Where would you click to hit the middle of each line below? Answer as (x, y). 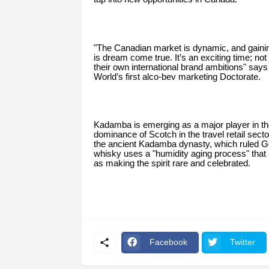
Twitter (242, 242)
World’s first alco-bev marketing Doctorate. (177, 77)
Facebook (168, 242)
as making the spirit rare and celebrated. (172, 164)
